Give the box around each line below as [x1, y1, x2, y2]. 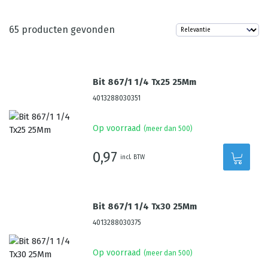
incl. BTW [120, 153, 145, 161]
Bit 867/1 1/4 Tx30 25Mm [93, 201, 197, 212]
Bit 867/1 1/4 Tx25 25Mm [93, 77, 197, 87]
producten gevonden [19, 24, 115, 35]
